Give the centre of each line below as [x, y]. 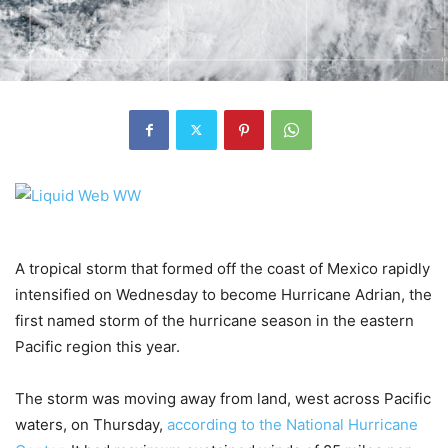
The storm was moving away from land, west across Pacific [223, 398]
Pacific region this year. [97, 346]
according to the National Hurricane [292, 424]
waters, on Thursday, [91, 424]
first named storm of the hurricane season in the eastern [214, 320]
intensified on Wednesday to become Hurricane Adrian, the [223, 294]
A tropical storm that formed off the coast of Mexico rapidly [222, 268]
